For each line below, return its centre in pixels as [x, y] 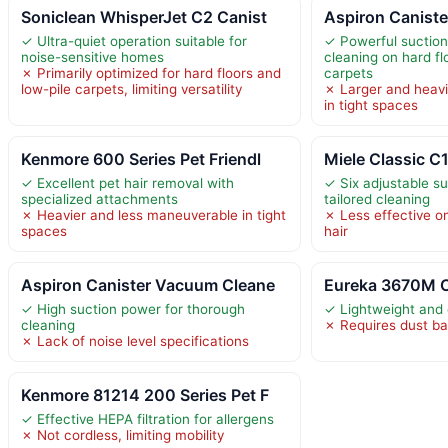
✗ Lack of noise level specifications [135, 340]
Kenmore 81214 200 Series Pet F [145, 394]
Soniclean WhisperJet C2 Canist [144, 16]
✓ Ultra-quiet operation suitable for [134, 40]
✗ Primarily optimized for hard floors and [151, 72]
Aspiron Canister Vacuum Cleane [148, 284]
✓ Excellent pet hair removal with [127, 182]
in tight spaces [371, 104]
